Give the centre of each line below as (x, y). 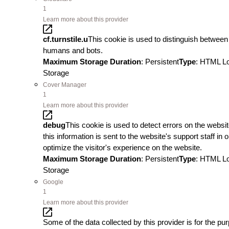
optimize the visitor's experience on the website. (122, 147)
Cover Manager (65, 85)
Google (53, 182)
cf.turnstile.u (65, 39)
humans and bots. (73, 50)
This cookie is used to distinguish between (158, 39)
